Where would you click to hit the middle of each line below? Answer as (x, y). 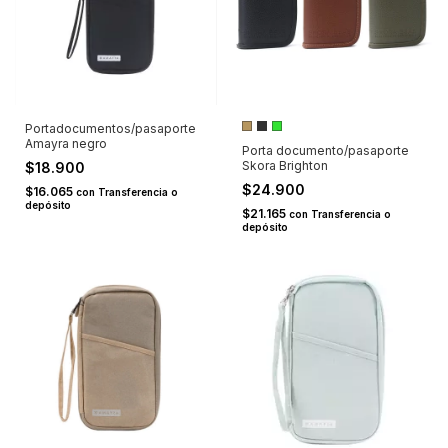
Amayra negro (66, 144)
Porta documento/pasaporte (325, 151)
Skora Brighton (284, 166)
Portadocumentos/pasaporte (110, 129)
